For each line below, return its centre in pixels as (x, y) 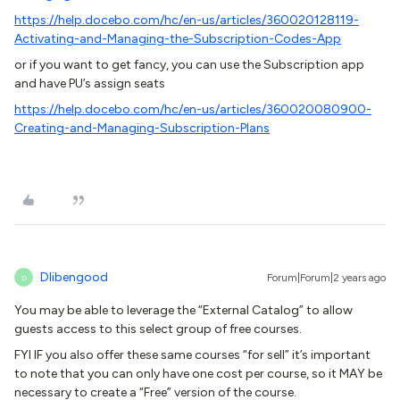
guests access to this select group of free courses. (159, 329)
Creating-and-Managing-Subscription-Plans (142, 128)
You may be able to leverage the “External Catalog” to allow (183, 310)
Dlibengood (74, 277)
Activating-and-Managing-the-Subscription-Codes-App (178, 39)
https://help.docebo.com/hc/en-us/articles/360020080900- (193, 109)
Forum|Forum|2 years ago (326, 278)
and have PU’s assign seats (90, 83)
